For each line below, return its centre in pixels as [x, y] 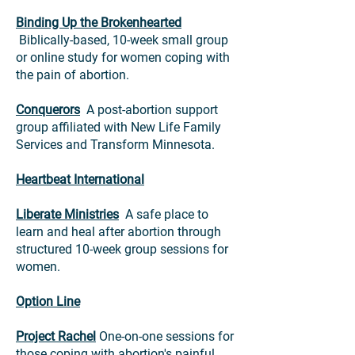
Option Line [48, 302]
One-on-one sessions [157, 336]
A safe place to [164, 214]
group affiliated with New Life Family [118, 127]
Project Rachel [56, 336]
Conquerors [48, 110]
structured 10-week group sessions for [122, 249]
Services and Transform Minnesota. [115, 145]
